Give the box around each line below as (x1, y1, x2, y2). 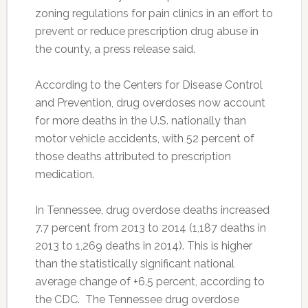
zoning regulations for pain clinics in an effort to (34, 6, 273, 20)
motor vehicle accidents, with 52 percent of (34, 131, 254, 145)
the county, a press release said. (34, 42, 195, 56)
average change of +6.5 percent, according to (34, 274, 265, 288)
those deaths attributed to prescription (34, 149, 231, 163)
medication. (34, 167, 94, 181)
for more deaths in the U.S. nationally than (34, 113, 246, 127)
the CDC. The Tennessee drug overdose (34, 292, 239, 306)
